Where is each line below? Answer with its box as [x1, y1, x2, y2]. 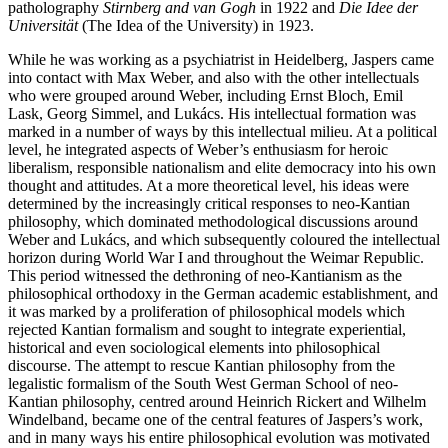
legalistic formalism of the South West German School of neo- [8, 374, 398, 392]
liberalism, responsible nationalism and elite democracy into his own [8, 158, 436, 176]
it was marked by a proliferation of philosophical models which [8, 302, 405, 320]
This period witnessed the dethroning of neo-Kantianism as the [8, 266, 402, 284]
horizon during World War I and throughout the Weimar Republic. [8, 248, 424, 266]
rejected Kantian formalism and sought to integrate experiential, [8, 320, 406, 338]
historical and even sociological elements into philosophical [8, 338, 380, 356]
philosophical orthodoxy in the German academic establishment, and [8, 284, 438, 302]
